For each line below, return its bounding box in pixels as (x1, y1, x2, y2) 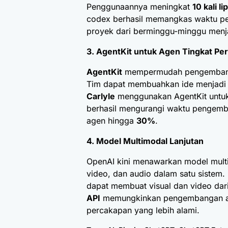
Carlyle (87, 91, 115, 102)
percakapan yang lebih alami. (87, 205, 199, 216)
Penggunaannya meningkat (87, 2, 192, 12)
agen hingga (87, 116, 136, 126)
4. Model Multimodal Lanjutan (87, 136, 204, 147)
